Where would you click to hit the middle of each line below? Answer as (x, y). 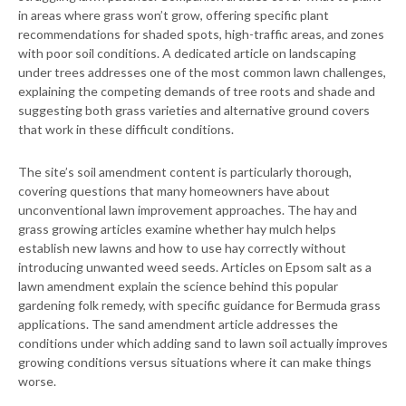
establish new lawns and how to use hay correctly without (182, 248)
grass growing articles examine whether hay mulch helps (177, 229)
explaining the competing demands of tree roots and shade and (197, 92)
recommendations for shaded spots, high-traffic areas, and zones (201, 34)
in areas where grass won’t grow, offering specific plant (174, 15)
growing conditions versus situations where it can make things (195, 362)
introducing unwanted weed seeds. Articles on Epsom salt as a (195, 267)
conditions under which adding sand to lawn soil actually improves (203, 343)
